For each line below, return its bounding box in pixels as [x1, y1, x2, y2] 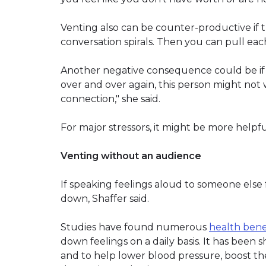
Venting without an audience [61, 150, 201, 161]
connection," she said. [61, 93, 160, 104]
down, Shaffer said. [61, 192, 149, 204]
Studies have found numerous [61, 221, 209, 233]
